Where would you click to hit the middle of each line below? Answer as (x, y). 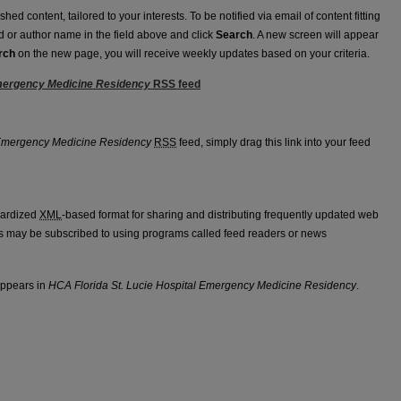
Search (234, 35)
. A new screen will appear (316, 35)
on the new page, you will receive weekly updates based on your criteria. (192, 54)
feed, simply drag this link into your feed (273, 143)
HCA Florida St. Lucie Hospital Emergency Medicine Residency (202, 286)
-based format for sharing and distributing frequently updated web (220, 215)
